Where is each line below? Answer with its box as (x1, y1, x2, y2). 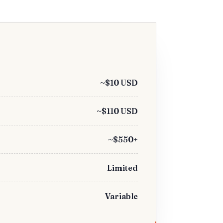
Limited (107, 163, 138, 173)
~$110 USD (96, 106, 138, 116)
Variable (105, 191, 138, 201)
